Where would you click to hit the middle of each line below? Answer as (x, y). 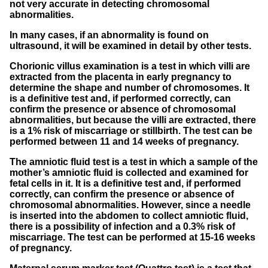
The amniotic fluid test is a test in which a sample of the (134, 162)
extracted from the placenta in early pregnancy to (121, 77)
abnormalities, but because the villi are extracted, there (133, 120)
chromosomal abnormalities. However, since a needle (130, 205)
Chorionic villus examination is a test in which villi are (130, 66)
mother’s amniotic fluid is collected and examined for (129, 172)
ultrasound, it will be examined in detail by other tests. (130, 45)
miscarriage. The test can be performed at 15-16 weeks (133, 237)
